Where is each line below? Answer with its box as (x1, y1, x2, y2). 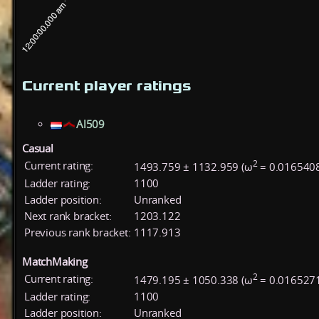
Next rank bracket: (24, 209, 112, 223)
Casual (22, 141, 53, 155)
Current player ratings (22, 76, 192, 94)
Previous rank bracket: (24, 225, 131, 239)
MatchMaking (22, 254, 88, 268)
